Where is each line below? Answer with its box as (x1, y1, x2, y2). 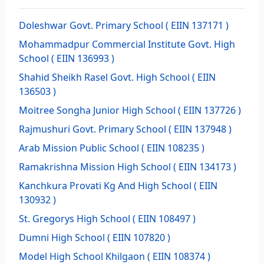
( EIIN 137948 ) (166, 123, 232, 136)
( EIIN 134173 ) (171, 160, 236, 173)
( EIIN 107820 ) (105, 231, 170, 244)
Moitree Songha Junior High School (19, 104, 176, 117)
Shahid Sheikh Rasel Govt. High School (19, 71, 190, 84)
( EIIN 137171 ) (163, 19, 229, 32)
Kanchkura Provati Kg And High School (19, 179, 192, 192)
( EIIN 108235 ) (139, 141, 204, 154)
